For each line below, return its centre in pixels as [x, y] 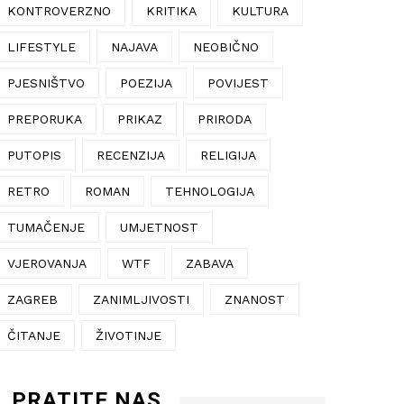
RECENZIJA [131, 155]
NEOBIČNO [226, 46]
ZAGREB [32, 299]
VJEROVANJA [47, 263]
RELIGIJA [228, 155]
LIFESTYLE [41, 46]
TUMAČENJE [46, 227]
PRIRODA [225, 119]
